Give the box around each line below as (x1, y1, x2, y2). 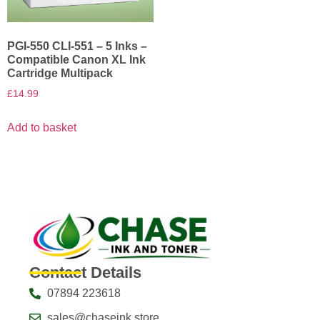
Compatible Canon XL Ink (7, 54, 146, 66)
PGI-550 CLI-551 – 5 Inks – (7, 40, 147, 53)
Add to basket (7, 121, 76, 134)
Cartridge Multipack (7, 67, 113, 80)
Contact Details (29, 264, 142, 282)
